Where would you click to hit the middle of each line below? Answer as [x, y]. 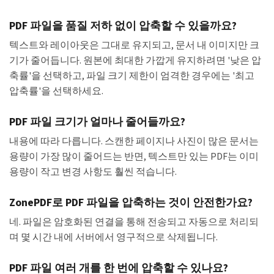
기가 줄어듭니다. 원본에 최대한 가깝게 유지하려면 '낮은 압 [135, 61]
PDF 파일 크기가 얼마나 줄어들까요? [97, 122]
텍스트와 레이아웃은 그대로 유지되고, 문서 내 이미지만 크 [134, 46]
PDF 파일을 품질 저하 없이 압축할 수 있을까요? [123, 26]
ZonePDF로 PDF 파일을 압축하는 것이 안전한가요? [131, 203]
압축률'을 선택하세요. [56, 91]
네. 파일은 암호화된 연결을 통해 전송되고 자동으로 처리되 [134, 222]
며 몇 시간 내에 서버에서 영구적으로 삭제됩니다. [113, 238]
